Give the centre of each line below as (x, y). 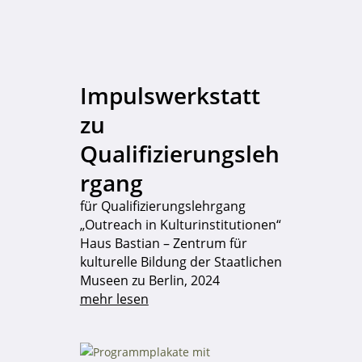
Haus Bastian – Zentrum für (163, 243)
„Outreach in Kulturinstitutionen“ (180, 224)
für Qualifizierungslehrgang (162, 206)
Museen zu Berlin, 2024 (149, 280)
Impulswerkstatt (170, 95)
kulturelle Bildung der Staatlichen (181, 261)
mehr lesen (114, 299)
